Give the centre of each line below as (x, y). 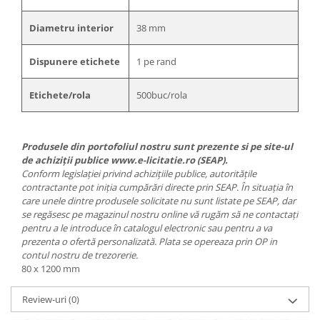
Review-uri (45, 299)
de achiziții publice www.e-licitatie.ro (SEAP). (125, 160)
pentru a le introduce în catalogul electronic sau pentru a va (147, 227)
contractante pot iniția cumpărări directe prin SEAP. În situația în (157, 187)
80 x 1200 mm (51, 268)
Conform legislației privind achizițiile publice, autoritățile (139, 173)
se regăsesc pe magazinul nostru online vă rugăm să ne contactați (160, 214)
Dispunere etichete (75, 61)
